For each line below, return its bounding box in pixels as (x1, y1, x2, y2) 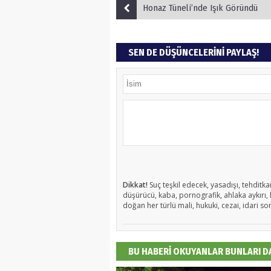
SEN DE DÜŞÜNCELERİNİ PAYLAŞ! (128, 46, 259, 58)
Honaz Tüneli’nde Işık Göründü (143, 2, 258, 13)
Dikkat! (123, 179, 148, 190)
